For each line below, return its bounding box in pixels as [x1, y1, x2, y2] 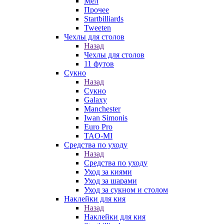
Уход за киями [84, 167, 132, 176]
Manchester [84, 104, 120, 113]
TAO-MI [84, 131, 112, 140]
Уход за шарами [84, 176, 137, 185]
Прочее [84, 5, 109, 14]
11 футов [84, 59, 114, 68]
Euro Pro [84, 122, 112, 131]
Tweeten [84, 23, 111, 32]
